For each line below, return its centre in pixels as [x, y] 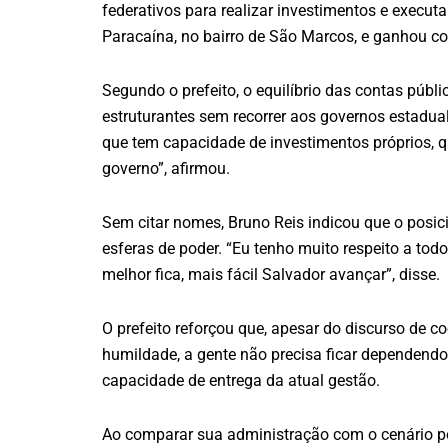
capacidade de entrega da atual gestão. [241, 381]
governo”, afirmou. [166, 169]
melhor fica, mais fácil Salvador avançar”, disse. [271, 275]
